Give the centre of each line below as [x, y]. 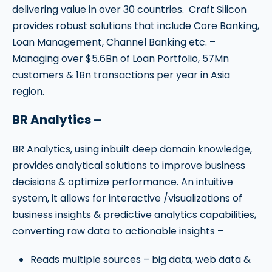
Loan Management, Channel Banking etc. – [116, 42]
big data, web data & [200, 260]
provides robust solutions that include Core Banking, [136, 26]
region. [28, 92]
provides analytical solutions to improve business [129, 166]
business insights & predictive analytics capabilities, [134, 215]
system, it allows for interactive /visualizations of [127, 199]
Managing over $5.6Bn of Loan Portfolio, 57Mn [121, 59]
